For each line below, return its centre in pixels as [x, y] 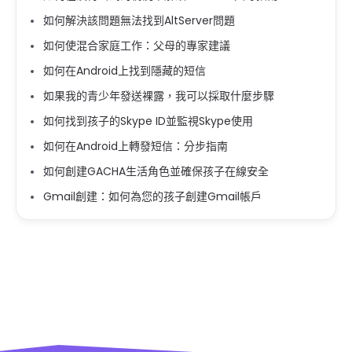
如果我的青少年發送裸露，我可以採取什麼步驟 [159, 96]
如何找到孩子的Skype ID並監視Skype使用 [148, 121]
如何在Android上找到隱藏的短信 [125, 71]
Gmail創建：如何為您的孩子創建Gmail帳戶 [152, 197]
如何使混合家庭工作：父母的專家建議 [137, 46]
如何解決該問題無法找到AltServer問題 [139, 21]
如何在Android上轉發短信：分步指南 [136, 147]
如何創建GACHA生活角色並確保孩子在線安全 [156, 172]
